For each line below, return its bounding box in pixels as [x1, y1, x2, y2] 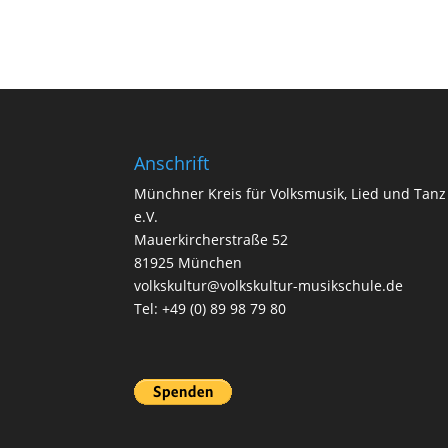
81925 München [134, 252, 243, 272]
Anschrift [134, 150, 210, 175]
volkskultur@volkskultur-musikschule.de [134, 275, 404, 295]
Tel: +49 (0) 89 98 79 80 [134, 298, 287, 318]
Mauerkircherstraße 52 [134, 229, 289, 249]
